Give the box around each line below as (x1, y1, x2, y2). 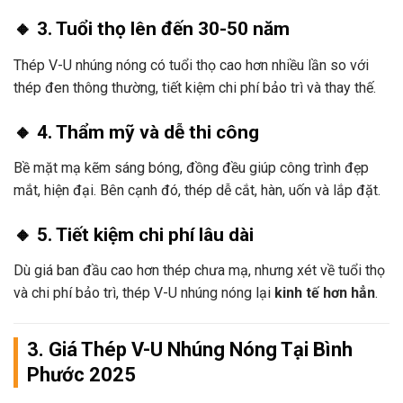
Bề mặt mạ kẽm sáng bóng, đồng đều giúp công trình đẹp (13, 159, 369, 177)
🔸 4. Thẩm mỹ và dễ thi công (13, 121, 259, 143)
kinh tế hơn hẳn (274, 284, 375, 302)
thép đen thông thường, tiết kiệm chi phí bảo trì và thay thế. (13, 78, 376, 96)
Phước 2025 (27, 363, 140, 387)
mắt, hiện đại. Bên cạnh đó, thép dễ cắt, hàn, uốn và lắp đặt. (13, 182, 381, 200)
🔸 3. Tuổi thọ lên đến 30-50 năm (13, 18, 290, 40)
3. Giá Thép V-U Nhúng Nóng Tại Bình (27, 338, 353, 362)
